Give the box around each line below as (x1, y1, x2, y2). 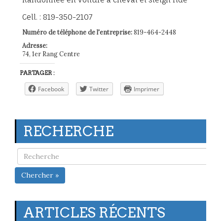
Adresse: (22, 41, 47, 49)
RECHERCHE (23, 122, 113, 140)
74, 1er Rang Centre (22, 49, 80, 58)
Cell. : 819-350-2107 (22, 12, 93, 22)
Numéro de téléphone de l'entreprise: (22, 28, 132, 36)
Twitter (89, 84, 109, 93)
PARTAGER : (20, 69, 55, 76)
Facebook (38, 84, 64, 93)
